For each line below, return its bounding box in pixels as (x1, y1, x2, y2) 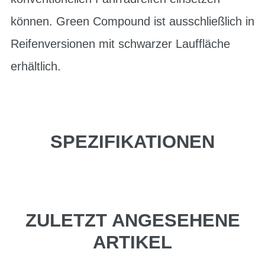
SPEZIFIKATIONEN (50, 131, 215, 152)
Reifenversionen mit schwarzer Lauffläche (11, 37, 230, 50)
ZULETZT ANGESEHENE (25, 210, 240, 231)
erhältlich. (11, 59, 61, 73)
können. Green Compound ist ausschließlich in (11, 14, 254, 28)
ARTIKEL (93, 232, 172, 253)
